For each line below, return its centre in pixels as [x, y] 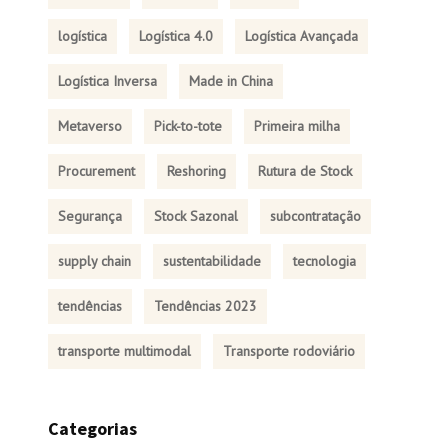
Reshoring [196, 171]
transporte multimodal [124, 351]
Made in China [230, 81]
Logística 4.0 [175, 36]
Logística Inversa [107, 81]
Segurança [89, 216]
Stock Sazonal [195, 216]
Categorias [92, 428]
